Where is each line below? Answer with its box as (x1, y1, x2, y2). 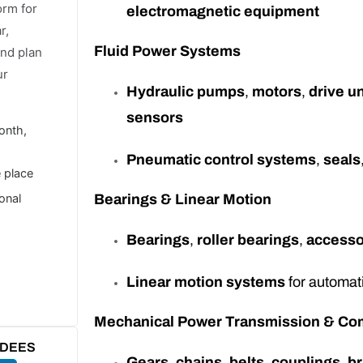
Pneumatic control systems (126, 152, 317, 169)
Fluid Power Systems (94, 43, 241, 60)
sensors (126, 109, 184, 126)
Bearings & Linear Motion (94, 191, 272, 208)
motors (252, 83, 302, 100)
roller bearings (197, 232, 300, 249)
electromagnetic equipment (126, 3, 320, 20)
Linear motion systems (126, 274, 286, 291)
